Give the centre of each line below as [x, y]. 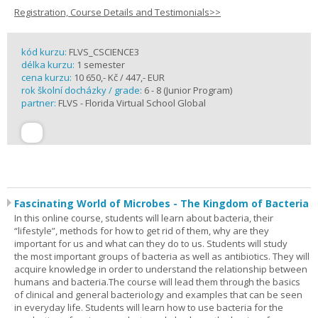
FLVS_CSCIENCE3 [104, 52]
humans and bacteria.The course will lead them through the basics [157, 282]
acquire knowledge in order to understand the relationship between [161, 269]
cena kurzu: [46, 77]
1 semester [101, 65]
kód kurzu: [45, 52]
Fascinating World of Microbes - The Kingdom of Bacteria [161, 203]
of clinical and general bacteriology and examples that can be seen [158, 295]
